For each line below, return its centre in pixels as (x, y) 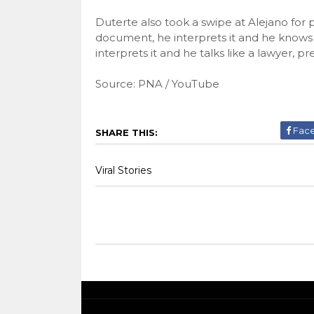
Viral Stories (123, 170)
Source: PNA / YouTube (157, 83)
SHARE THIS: (126, 132)
